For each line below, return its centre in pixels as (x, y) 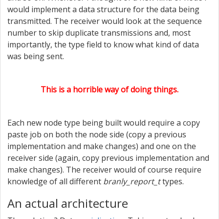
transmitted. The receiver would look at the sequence (105, 21)
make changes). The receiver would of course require (104, 170)
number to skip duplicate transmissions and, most (99, 33)
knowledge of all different (55, 181)
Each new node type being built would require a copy (104, 123)
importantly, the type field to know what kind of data (103, 44)
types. (172, 181)
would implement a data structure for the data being (103, 9)
